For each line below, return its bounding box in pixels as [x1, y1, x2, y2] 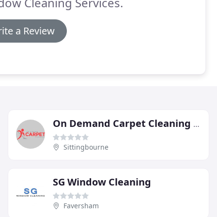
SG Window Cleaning [53, 175, 151, 188]
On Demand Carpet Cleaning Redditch [193, 118, 200, 129]
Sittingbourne [63, 142, 108, 152]
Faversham [63, 201, 99, 210]
